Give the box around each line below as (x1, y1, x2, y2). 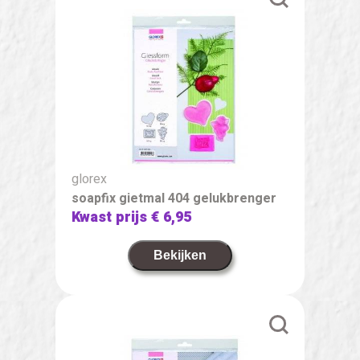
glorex (72, 169, 107, 189)
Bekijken (153, 247, 207, 262)
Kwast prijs (72, 206, 151, 228)
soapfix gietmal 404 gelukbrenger (72, 188, 276, 208)
